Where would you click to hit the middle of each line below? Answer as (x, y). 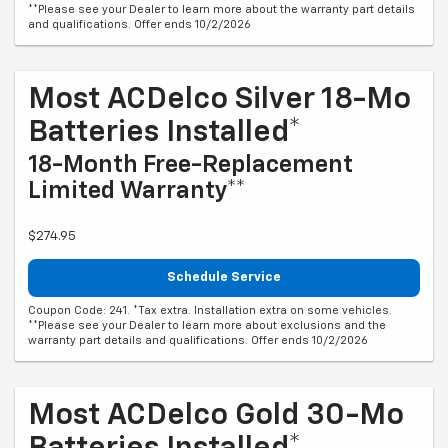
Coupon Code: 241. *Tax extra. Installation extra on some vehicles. (210, 311)
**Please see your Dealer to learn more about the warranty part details (221, 9)
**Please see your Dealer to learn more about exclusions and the (207, 326)
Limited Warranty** (137, 190)
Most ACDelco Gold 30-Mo (216, 416)
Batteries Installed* (164, 132)
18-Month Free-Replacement (190, 164)
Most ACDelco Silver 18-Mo (219, 99)
